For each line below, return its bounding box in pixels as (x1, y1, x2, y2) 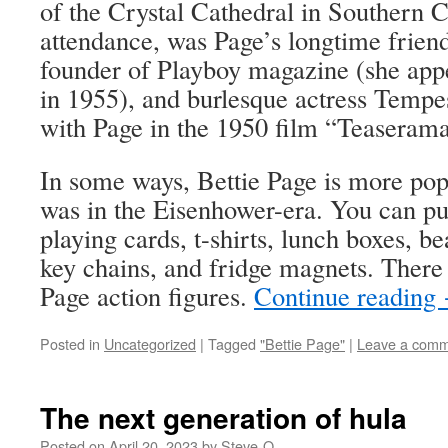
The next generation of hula (40, 396, 407, 438)
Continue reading (254, 277, 443, 313)
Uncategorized (104, 332, 196, 354)
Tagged (208, 332, 256, 354)
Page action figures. (40, 277, 254, 313)
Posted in (40, 332, 100, 354)
